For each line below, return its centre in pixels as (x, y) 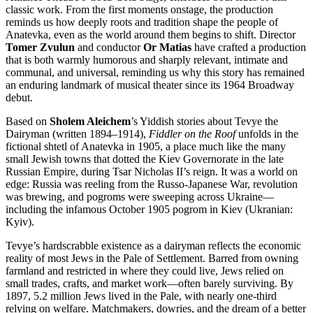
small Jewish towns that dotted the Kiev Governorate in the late (145, 159)
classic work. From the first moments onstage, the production (139, 10)
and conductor (109, 48)
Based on (28, 122)
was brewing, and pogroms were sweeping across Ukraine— (140, 197)
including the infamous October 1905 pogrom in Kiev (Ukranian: (149, 210)
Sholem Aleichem (90, 122)
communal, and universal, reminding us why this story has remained (155, 73)
